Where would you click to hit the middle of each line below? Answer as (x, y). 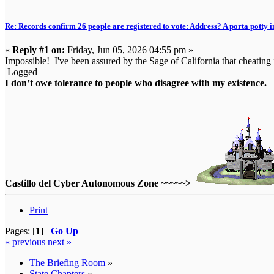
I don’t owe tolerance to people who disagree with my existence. (136, 83)
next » (60, 242)
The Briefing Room (67, 263)
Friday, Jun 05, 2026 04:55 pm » (129, 50)
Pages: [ (20, 231)
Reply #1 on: (39, 50)
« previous (25, 242)
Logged (21, 72)
